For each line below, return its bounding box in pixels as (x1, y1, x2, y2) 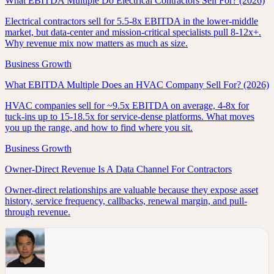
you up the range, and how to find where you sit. (5, 122, 193, 133)
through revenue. (5, 207, 70, 218)
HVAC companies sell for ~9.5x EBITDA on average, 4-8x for (5, 100, 249, 111)
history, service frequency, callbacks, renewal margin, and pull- (5, 196, 247, 207)
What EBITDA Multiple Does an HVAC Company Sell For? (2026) (5, 80, 269, 91)
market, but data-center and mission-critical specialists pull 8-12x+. (5, 27, 261, 38)
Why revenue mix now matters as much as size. (5, 38, 188, 49)
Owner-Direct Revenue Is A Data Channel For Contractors (5, 164, 232, 175)
